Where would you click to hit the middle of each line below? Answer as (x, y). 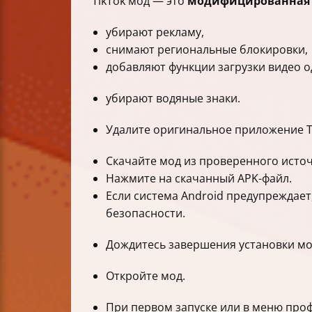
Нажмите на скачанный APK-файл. (199, 179)
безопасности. (146, 213)
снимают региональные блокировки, (207, 50)
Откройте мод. (146, 276)
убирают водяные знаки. (173, 99)
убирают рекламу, (155, 32)
